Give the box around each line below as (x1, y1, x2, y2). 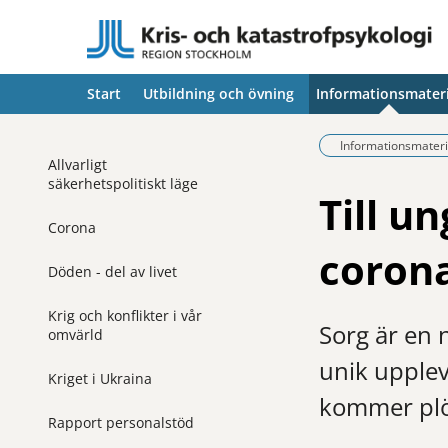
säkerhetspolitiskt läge (48, 173, 198, 193)
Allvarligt (48, 154, 107, 174)
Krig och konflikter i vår (48, 305, 202, 325)
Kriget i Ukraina (48, 368, 152, 388)
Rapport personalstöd (48, 412, 194, 432)
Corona (48, 217, 96, 237)
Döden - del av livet (48, 261, 177, 281)
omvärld (48, 324, 103, 344)
